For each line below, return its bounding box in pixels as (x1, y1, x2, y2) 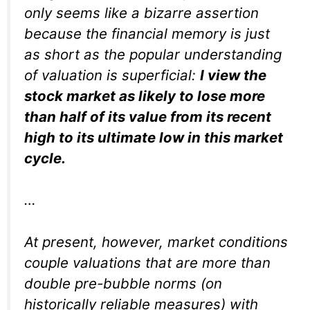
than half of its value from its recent (24, 107, 271, 125)
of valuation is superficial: (24, 66, 200, 84)
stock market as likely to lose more (24, 86, 265, 104)
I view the (200, 66, 266, 84)
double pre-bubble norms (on (24, 274, 222, 292)
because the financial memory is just (24, 24, 270, 42)
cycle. (24, 149, 66, 167)
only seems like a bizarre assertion (24, 3, 259, 21)
